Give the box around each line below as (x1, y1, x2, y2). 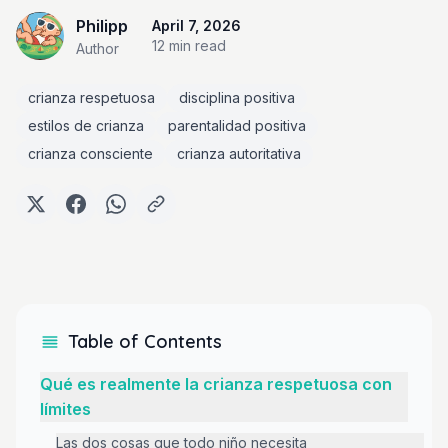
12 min (152, 37, 191, 54)
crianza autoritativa (177, 145, 301, 162)
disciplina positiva (179, 89, 295, 106)
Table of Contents (68, 330, 222, 353)
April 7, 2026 (152, 17, 241, 34)
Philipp (76, 15, 128, 36)
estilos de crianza (28, 117, 144, 134)
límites (40, 399, 91, 419)
